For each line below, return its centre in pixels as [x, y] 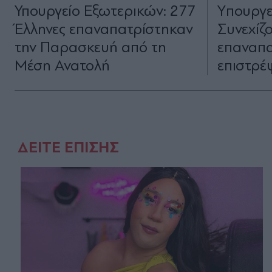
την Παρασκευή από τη [90, 47]
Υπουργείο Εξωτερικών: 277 [105, 11]
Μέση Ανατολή [62, 66]
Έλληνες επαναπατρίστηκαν [104, 29]
